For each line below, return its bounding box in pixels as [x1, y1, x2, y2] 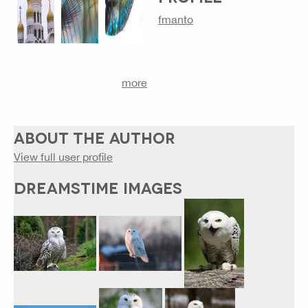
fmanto [157, 12, 193, 25]
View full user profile [14, 150, 113, 163]
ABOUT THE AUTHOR [14, 127, 175, 146]
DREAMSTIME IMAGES [14, 177, 182, 196]
